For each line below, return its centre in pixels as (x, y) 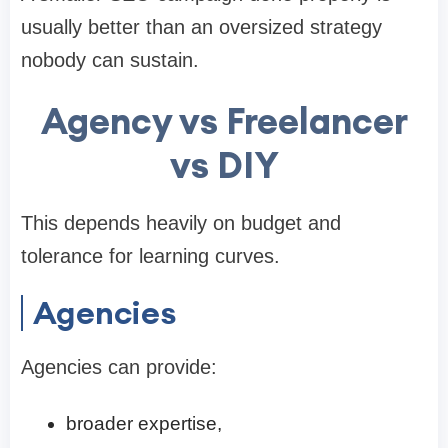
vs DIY (224, 164)
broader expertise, (144, 423)
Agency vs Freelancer (224, 120)
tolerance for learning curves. (150, 255)
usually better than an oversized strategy (201, 26)
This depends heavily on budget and (181, 222)
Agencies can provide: (119, 366)
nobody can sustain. (110, 59)
